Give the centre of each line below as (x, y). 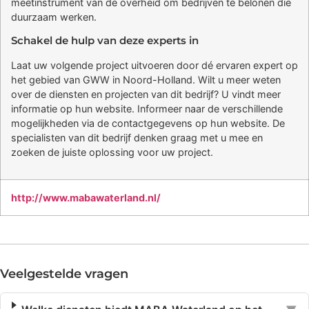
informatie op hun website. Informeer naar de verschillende (147, 108)
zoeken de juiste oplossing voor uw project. (112, 152)
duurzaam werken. (54, 17)
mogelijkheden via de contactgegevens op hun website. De (148, 123)
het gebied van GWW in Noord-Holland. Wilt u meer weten (146, 79)
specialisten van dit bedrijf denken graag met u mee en (137, 137)
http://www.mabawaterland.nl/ (86, 198)
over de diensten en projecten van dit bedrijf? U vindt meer (146, 94)
